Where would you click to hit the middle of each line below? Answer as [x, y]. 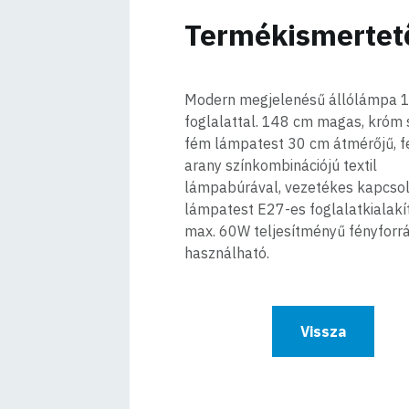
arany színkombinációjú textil [281, 165]
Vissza [324, 331]
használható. [227, 253]
